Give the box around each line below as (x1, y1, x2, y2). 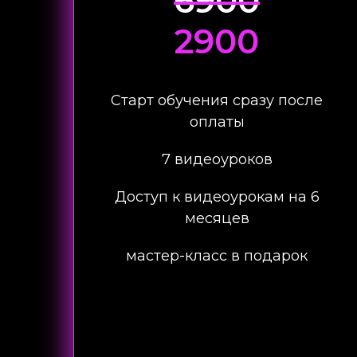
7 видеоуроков (161, 151, 273, 168)
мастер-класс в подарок (126, 247, 308, 265)
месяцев (184, 210, 249, 227)
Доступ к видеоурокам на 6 (114, 188, 320, 206)
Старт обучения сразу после (111, 92, 323, 109)
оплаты (189, 113, 245, 131)
